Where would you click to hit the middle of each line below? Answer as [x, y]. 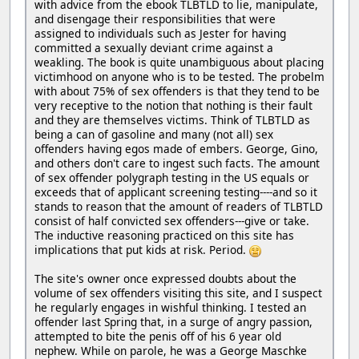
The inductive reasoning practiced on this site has [164, 236]
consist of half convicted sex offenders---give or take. [172, 221]
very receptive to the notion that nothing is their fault [173, 106]
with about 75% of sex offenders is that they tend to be [177, 91]
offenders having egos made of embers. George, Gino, [176, 149]
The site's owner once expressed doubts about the [165, 279]
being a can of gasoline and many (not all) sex [154, 135]
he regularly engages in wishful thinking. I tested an [170, 308]
